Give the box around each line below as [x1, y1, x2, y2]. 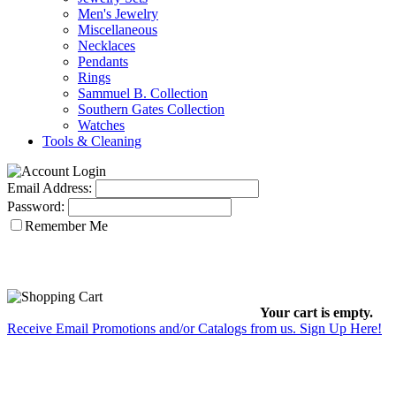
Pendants [78, 54, 128, 69]
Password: [7, 199, 65, 214]
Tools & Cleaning [42, 133, 141, 148]
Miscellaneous [78, 22, 157, 37]
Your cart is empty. [260, 305, 373, 320]
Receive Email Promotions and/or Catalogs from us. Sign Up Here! [7, 321, 382, 336]
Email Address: [7, 180, 92, 195]
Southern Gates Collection [78, 102, 225, 117]
